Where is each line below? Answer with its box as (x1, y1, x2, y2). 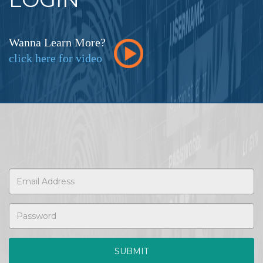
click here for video (9, 52, 102, 65)
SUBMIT (114, 246, 149, 257)
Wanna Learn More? (9, 36, 106, 49)
